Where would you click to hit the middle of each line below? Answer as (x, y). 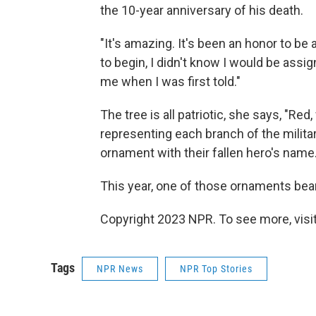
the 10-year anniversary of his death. (202, 11)
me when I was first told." (170, 82)
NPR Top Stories (216, 269)
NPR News (120, 269)
